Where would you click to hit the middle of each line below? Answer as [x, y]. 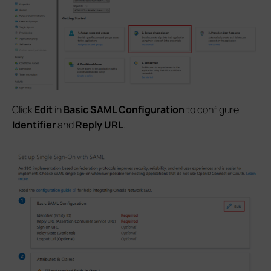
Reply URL [100, 125]
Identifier [34, 125]
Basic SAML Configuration [124, 110]
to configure [212, 110]
